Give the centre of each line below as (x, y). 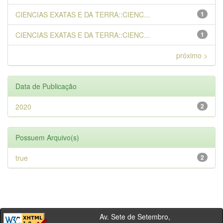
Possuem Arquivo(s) (47, 137)
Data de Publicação (46, 86)
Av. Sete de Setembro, (112, 217)
